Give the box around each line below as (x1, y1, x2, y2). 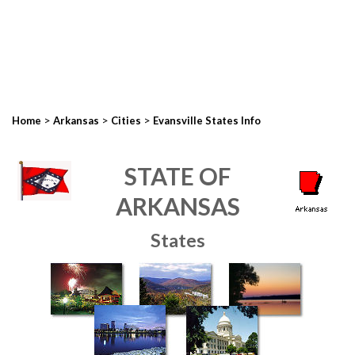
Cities (111, 114, 141, 127)
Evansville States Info (153, 114, 261, 127)
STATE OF (124, 162, 231, 190)
